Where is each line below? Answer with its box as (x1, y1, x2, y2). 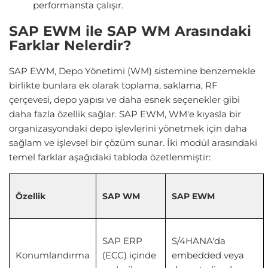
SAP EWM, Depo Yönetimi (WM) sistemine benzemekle (9, 65, 255, 77)
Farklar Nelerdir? (9, 37, 132, 54)
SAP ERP (102, 234, 142, 246)
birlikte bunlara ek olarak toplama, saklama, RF (9, 79, 218, 91)
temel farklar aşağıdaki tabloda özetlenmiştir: (9, 151, 211, 163)
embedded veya (172, 249, 244, 261)
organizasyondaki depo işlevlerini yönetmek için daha (9, 122, 247, 134)
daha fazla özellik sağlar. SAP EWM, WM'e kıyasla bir (9, 108, 241, 120)
